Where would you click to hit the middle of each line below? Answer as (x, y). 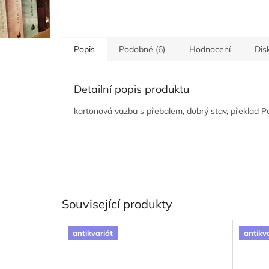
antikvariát (93, 233)
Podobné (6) (142, 49)
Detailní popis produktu (131, 89)
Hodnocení (210, 49)
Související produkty (117, 204)
